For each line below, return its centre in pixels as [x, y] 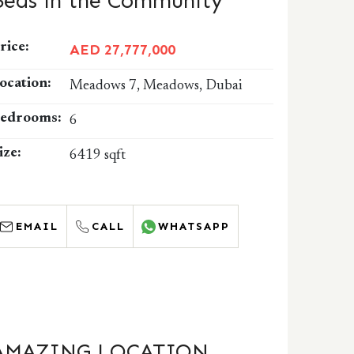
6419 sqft [98, 156]
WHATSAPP [194, 226]
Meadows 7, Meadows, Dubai [156, 86]
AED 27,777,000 [123, 50]
